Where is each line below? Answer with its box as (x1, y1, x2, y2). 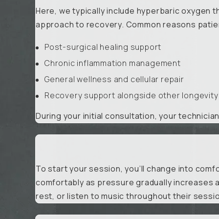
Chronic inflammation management (44, 58, 181, 69)
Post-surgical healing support (44, 42, 162, 53)
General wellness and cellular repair (44, 74, 184, 85)
